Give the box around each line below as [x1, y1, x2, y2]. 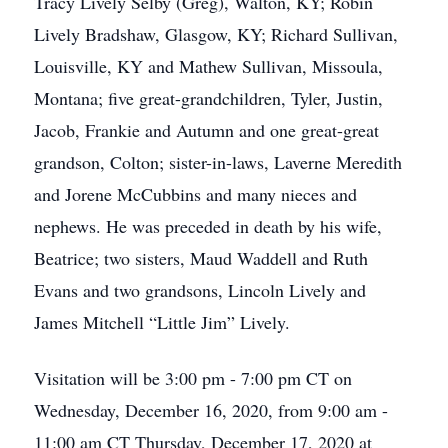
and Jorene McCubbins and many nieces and [34, 182, 357, 206]
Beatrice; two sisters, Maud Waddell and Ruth [34, 246, 368, 270]
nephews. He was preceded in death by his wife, [34, 214, 382, 238]
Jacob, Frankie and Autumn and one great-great [34, 118, 379, 142]
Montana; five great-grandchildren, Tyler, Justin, [34, 86, 383, 110]
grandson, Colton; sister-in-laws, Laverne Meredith [34, 150, 402, 174]
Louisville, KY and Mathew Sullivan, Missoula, [34, 54, 383, 78]
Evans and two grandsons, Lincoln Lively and [34, 278, 366, 302]
